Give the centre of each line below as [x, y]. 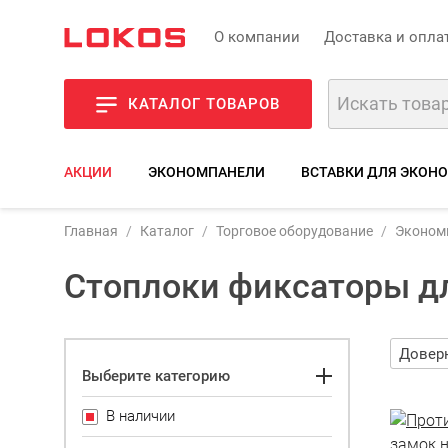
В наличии [140, 416]
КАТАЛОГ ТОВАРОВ [204, 104]
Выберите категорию [156, 375]
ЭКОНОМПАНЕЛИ [206, 172]
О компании [257, 36]
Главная [91, 231]
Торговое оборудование [294, 231]
